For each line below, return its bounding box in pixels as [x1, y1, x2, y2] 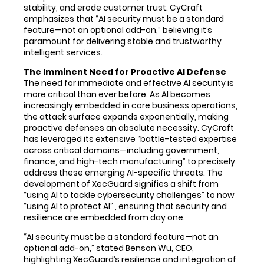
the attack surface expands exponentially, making [24, 110, 229, 123]
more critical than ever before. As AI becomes [24, 88, 210, 100]
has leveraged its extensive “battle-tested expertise [24, 133, 237, 145]
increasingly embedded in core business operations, [24, 99, 237, 111]
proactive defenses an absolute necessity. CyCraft [24, 121, 234, 134]
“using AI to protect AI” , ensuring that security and [24, 200, 227, 212]
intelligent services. [24, 47, 103, 59]
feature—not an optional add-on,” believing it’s [24, 24, 212, 37]
